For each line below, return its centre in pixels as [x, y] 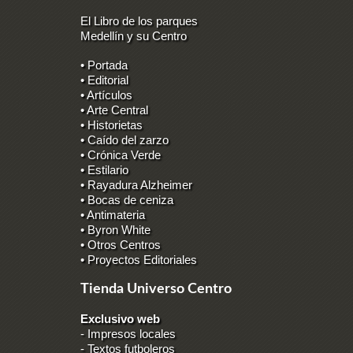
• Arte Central [114, 110]
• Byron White [115, 230]
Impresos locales [132, 334]
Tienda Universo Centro [156, 289]
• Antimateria [113, 215]
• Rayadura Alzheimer [136, 185]
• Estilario [104, 170]
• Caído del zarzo [124, 140]
